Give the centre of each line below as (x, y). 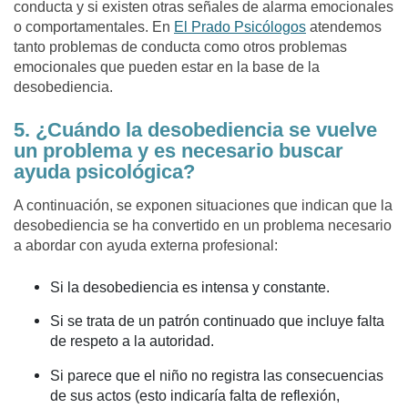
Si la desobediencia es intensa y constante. (190, 288)
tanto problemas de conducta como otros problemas (180, 47)
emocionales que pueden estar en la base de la (167, 67)
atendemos (344, 27)
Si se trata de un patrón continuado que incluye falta (217, 321)
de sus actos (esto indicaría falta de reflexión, (195, 395)
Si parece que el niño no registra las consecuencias (217, 375)
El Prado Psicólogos (240, 27)
